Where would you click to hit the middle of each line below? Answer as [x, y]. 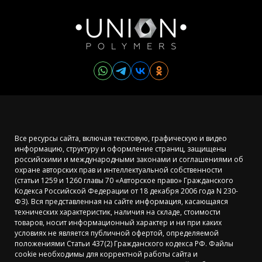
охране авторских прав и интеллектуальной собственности [118, 170]
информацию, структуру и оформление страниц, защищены [120, 149]
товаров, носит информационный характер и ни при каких [118, 223]
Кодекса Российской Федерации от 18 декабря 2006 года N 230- [126, 191]
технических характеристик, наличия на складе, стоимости [118, 212]
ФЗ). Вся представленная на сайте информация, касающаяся [121, 202]
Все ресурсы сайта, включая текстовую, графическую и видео [121, 139]
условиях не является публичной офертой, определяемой [117, 233]
